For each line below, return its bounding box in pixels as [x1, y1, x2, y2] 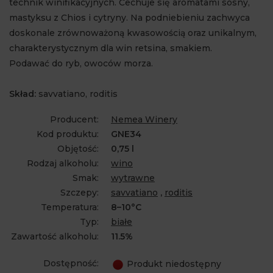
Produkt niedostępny [127, 258, 221, 270]
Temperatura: [41, 202, 99, 213]
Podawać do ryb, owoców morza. [9, 58, 153, 69]
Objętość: [57, 143, 99, 154]
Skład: [9, 88, 36, 99]
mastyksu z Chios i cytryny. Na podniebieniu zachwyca [9, 12, 250, 23]
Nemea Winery [111, 114, 177, 125]
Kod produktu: [37, 129, 99, 140]
